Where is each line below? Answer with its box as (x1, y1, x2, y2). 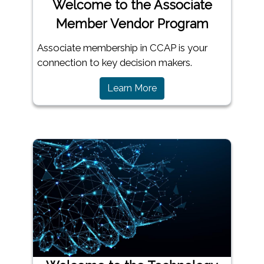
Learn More (107, 82, 157, 94)
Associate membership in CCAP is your (37, 42, 207, 54)
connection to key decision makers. (37, 57, 192, 69)
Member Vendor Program (55, 16, 209, 32)
